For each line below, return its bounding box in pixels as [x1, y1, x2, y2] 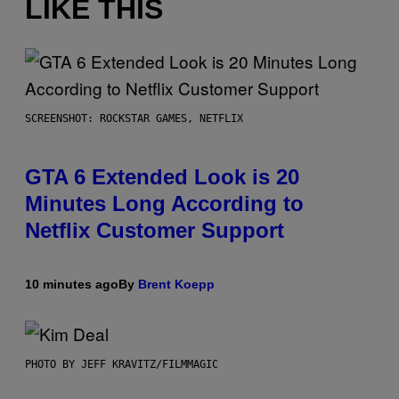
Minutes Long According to [25, 191, 304, 216]
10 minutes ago [25, 277, 118, 292]
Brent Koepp [138, 277, 215, 292]
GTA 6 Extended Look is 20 [25, 165, 299, 190]
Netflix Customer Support [25, 218, 284, 243]
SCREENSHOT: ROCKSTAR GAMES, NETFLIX [25, 112, 243, 126]
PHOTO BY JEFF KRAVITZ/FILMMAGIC [25, 358, 218, 371]
